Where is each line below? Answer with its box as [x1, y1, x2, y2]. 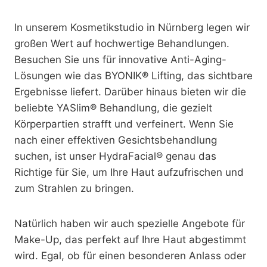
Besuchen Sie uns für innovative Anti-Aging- [14, 53, 226, 66]
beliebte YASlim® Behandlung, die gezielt [14, 101, 212, 114]
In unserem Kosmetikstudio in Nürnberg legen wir [14, 21, 250, 33]
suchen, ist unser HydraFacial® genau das [14, 150, 216, 162]
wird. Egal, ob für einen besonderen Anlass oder [14, 249, 246, 262]
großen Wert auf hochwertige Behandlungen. [14, 37, 229, 49]
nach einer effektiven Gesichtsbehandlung [14, 133, 217, 146]
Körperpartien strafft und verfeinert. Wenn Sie [14, 117, 234, 130]
